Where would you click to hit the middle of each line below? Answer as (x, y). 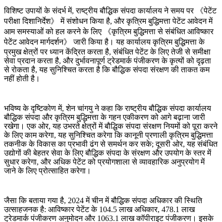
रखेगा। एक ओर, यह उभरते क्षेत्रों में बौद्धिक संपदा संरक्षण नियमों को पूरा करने (111, 126)
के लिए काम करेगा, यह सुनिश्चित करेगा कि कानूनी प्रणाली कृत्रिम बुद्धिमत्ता (109, 135)
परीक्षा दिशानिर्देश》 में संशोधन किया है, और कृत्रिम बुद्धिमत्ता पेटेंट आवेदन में (108, 21)
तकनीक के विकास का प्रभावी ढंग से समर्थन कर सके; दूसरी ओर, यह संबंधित (111, 144)
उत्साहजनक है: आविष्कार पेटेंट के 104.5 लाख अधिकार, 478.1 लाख (99, 210)
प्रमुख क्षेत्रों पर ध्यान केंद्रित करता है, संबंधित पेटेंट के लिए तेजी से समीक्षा (107, 52)
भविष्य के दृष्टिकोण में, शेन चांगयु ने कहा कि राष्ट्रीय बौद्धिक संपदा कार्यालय (108, 109)
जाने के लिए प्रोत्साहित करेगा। (48, 171)
